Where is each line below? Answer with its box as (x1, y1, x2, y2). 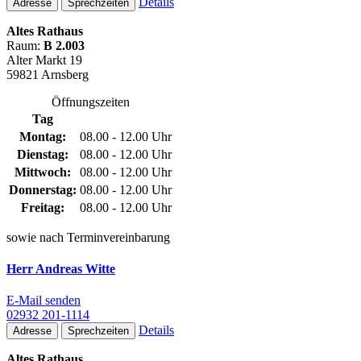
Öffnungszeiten (51, 94, 130, 109)
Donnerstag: (9, 182, 77, 197)
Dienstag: (17, 147, 68, 161)
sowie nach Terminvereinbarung (6, 230, 170, 244)
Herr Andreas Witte (6, 262, 115, 276)
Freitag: (21, 200, 64, 214)
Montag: (19, 129, 66, 143)
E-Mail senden (6, 293, 81, 308)
